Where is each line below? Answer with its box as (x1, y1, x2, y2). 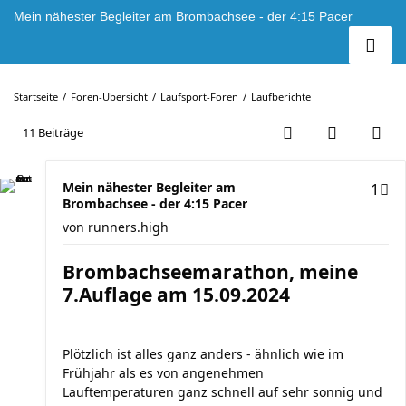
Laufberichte (251, 90, 311, 103)
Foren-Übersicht (71, 90, 148, 103)
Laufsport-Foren (160, 90, 238, 103)
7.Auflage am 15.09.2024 (63, 282, 290, 307)
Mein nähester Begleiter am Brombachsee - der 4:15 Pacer (14, 9, 353, 24)
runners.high (88, 218, 169, 236)
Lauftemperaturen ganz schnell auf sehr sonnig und (63, 383, 382, 401)
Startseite (14, 90, 58, 103)
